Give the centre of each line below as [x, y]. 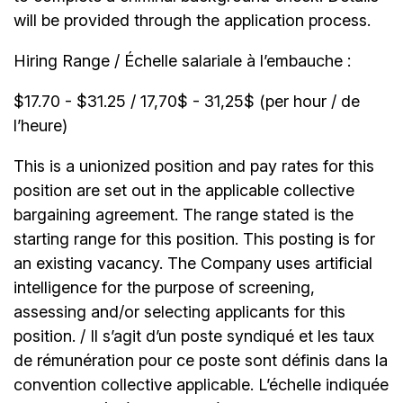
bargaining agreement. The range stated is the [184, 215]
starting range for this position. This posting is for [194, 239]
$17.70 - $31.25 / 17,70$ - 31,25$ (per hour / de [187, 102]
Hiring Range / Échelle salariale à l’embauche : [182, 61]
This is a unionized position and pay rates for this [194, 166]
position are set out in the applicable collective [184, 191]
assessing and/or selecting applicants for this [179, 312]
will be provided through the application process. [192, 21]
